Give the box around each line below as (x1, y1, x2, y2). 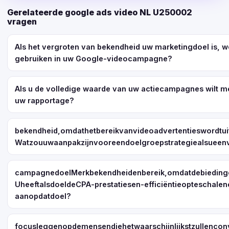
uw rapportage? (15, 96, 74, 105)
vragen (7, 16, 37, 27)
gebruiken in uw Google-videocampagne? (15, 54, 172, 63)
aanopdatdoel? (15, 192, 71, 200)
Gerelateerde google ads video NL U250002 (7, 7, 192, 17)
